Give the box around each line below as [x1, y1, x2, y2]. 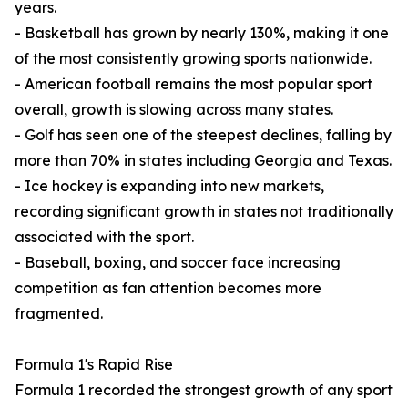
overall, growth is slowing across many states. [15, 100, 333, 119]
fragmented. [15, 304, 103, 323]
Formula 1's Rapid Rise [15, 355, 173, 374]
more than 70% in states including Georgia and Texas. [15, 151, 392, 170]
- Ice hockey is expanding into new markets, [15, 177, 324, 196]
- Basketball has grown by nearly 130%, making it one [15, 24, 389, 43]
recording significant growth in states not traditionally [15, 202, 393, 221]
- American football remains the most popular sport [15, 75, 372, 94]
